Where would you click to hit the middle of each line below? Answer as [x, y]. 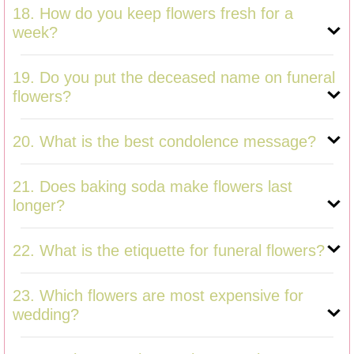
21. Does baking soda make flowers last [153, 186]
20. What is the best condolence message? [164, 141]
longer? [39, 205]
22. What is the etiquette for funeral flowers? [169, 250]
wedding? [46, 314]
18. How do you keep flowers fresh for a [153, 13]
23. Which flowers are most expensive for [158, 295]
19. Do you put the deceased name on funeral [174, 77]
